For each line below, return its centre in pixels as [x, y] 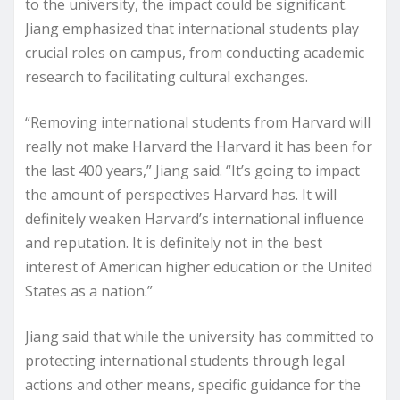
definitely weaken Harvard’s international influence [195, 219]
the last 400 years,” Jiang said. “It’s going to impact [192, 171]
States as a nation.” [89, 291]
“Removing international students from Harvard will [198, 122]
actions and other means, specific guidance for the [193, 385]
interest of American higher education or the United [199, 267]
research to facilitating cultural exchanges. [167, 77]
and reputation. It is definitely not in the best [174, 243]
